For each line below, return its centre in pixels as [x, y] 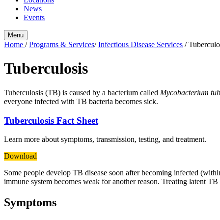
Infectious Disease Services [140, 44]
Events [34, 17]
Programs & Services [62, 44]
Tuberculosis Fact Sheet [51, 120]
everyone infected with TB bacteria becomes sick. [81, 101]
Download [20, 156]
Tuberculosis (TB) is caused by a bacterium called [82, 92]
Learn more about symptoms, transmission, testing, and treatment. [105, 139]
